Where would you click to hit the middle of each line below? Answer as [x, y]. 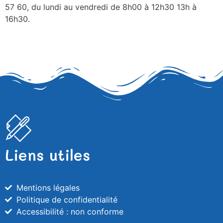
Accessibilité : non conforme [70, 212]
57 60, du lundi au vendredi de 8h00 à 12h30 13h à [101, 7]
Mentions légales [48, 188]
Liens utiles [48, 155]
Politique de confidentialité [67, 200]
